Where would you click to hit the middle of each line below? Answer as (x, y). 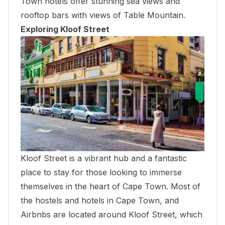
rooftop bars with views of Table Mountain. (103, 15)
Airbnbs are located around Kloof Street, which (111, 214)
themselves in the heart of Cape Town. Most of (110, 186)
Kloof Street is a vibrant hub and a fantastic (104, 158)
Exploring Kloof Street (65, 29)
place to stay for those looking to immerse (101, 172)
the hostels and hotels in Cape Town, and (100, 200)
